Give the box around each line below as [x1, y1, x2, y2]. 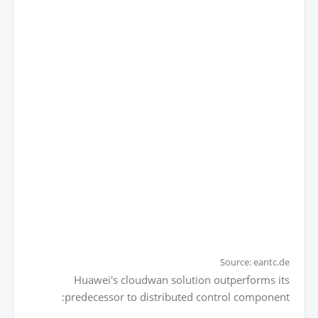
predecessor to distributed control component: [65, 289, 290, 304]
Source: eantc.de [220, 256, 290, 268]
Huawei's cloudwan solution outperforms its [74, 272, 290, 287]
